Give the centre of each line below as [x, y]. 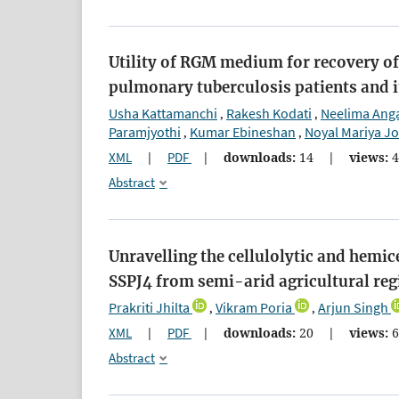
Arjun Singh [353, 307]
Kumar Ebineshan [243, 132]
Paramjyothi [145, 132]
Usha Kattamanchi [163, 114]
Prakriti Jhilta [149, 307]
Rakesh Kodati [269, 114]
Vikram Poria [254, 307]
